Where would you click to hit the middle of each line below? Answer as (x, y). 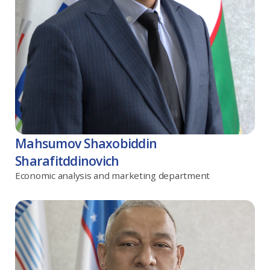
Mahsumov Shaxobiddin (86, 143)
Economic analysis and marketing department (113, 175)
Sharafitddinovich (67, 160)
